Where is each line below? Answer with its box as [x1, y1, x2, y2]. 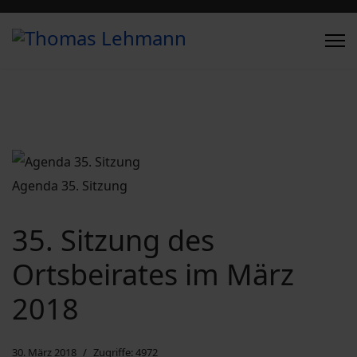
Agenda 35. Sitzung [12, 176, 127, 194]
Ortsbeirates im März [12, 254, 294, 294]
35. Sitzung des [12, 220, 214, 260]
